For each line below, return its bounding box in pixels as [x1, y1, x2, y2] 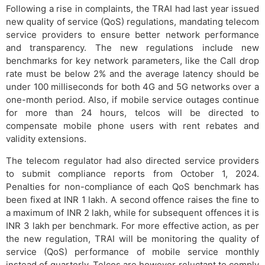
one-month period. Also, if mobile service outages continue [6, 93, 259, 105]
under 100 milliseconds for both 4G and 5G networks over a [6, 80, 259, 92]
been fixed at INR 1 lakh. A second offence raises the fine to [6, 193, 259, 205]
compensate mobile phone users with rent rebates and [6, 119, 259, 131]
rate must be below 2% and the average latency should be [6, 67, 259, 79]
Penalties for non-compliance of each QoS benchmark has [6, 180, 259, 192]
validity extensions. [6, 132, 86, 144]
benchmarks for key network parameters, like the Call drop [6, 54, 259, 66]
